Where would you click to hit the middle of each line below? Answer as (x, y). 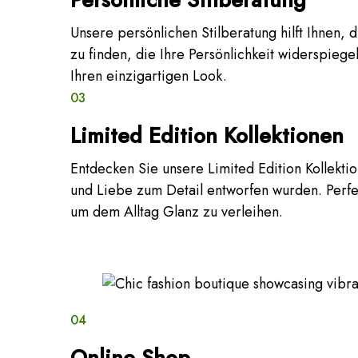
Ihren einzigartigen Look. (149, 76)
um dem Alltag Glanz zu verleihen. (177, 211)
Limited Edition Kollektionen (207, 135)
